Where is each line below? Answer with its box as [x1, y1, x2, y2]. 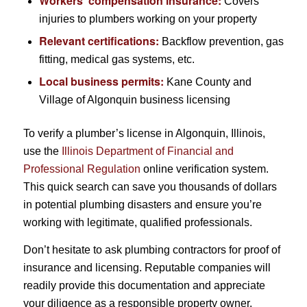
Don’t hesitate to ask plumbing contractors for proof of [23, 243, 280, 256]
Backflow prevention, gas [158, 36, 284, 48]
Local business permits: [38, 73, 164, 90]
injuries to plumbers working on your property [38, 13, 257, 25]
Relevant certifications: [38, 33, 159, 49]
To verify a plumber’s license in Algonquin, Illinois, [23, 127, 265, 140]
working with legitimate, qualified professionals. [23, 217, 252, 229]
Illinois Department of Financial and [61, 145, 234, 158]
